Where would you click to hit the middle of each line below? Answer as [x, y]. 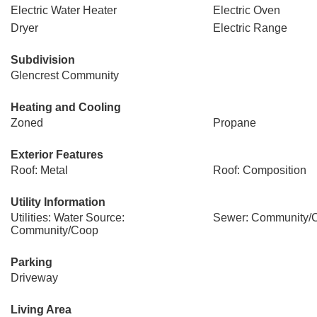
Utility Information [58, 202]
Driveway [34, 278]
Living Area [41, 310]
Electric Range [250, 28]
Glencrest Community [65, 75]
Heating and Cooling [66, 107]
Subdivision [43, 60]
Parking [31, 262]
